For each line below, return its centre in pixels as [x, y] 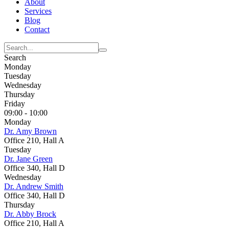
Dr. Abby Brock [30, 214]
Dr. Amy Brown [30, 131]
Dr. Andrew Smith [34, 186]
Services [38, 11]
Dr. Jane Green [28, 159]
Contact [37, 29]
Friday [15, 104]
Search [15, 58]
